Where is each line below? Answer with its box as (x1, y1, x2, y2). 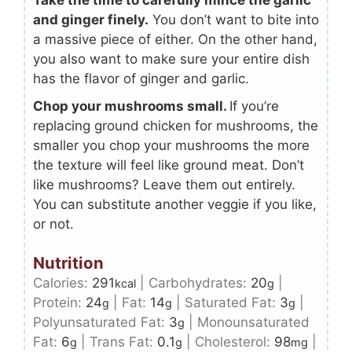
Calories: (33, 275, 92, 291)
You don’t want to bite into (148, 11, 319, 27)
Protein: (33, 295, 86, 311)
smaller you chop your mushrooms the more (33, 137, 310, 153)
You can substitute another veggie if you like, (33, 196, 317, 212)
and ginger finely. (33, 11, 148, 27)
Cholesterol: (195, 334, 274, 350)
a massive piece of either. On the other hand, (33, 31, 317, 47)
